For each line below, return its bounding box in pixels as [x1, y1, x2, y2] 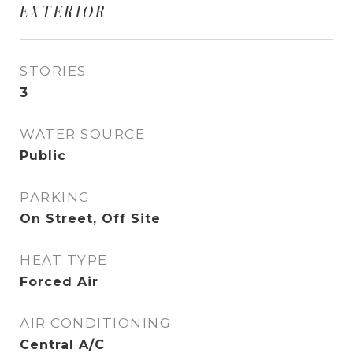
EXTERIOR [20, 2, 107, 22]
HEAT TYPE [20, 252, 108, 269]
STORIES [20, 63, 87, 80]
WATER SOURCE [20, 126, 145, 143]
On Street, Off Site [20, 211, 161, 227]
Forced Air [20, 274, 98, 290]
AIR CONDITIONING [20, 315, 171, 332]
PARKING [20, 189, 91, 206]
